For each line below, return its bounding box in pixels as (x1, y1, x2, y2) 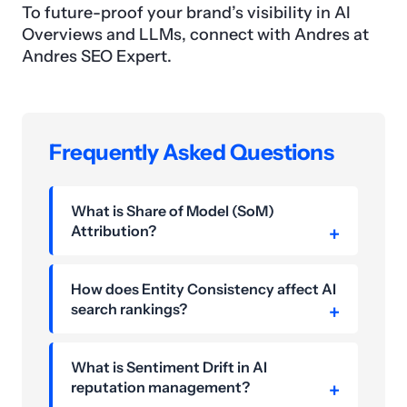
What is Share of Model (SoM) (71, 202, 274, 221)
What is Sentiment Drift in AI (71, 358, 267, 377)
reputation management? (71, 378, 250, 397)
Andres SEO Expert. (22, 46, 172, 67)
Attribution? (71, 222, 156, 241)
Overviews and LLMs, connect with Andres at (22, 25, 369, 45)
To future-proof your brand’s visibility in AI (22, 3, 351, 24)
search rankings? (71, 300, 187, 319)
